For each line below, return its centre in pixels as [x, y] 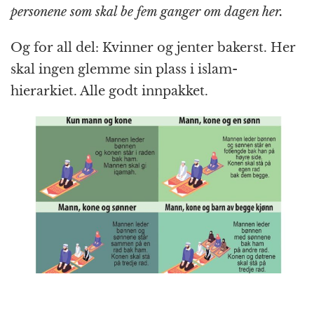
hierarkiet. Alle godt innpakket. [109, 91]
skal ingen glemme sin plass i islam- [124, 70]
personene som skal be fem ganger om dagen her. [147, 12]
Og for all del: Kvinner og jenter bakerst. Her [153, 48]
